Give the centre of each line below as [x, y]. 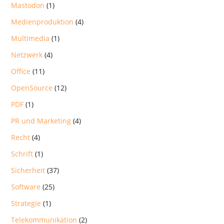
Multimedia [30, 38]
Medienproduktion [42, 21]
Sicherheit [28, 170]
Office [21, 71]
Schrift [22, 153]
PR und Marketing [41, 120]
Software [26, 186]
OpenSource [32, 87]
